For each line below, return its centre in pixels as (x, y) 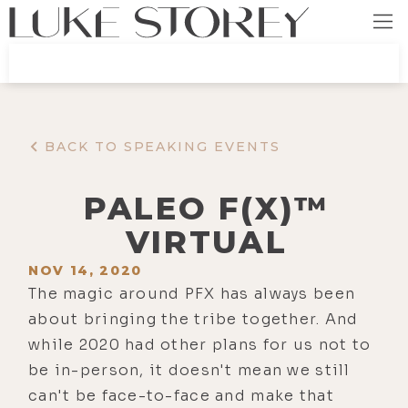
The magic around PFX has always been (192, 293)
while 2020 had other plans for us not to (200, 344)
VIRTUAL (207, 242)
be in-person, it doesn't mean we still (189, 370)
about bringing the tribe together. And (194, 319)
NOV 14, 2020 (86, 270)
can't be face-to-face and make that (181, 395)
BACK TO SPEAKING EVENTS (162, 147)
